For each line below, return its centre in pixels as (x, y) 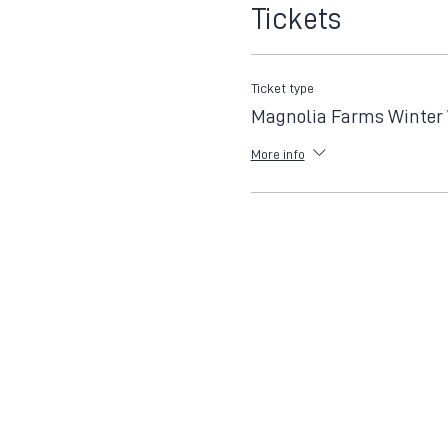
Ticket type (282, 88)
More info (277, 153)
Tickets (295, 19)
